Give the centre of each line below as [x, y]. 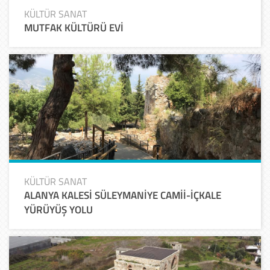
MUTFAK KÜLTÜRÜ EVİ [74, 27]
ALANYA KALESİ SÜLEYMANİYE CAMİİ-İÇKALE [123, 195]
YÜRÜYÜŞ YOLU [58, 209]
